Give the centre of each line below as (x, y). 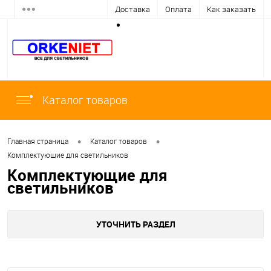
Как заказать (231, 9)
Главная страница (38, 141)
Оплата (178, 9)
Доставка (132, 9)
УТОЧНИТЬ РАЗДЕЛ (135, 224)
